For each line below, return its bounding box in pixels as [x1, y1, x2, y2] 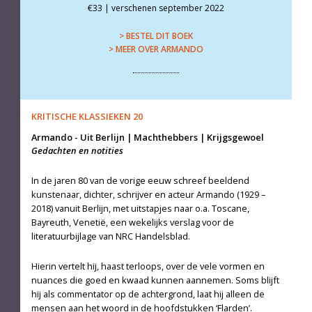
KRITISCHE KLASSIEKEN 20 [31, 110, 143, 123]
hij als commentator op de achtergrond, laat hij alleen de [31, 287, 265, 300]
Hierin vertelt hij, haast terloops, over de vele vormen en [31, 259, 265, 272]
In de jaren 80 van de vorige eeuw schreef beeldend [31, 173, 249, 187]
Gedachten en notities [31, 143, 123, 157]
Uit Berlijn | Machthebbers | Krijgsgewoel [79, 130, 264, 143]
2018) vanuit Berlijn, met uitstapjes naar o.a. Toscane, [31, 201, 249, 214]
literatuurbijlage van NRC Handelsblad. [31, 229, 190, 242]
